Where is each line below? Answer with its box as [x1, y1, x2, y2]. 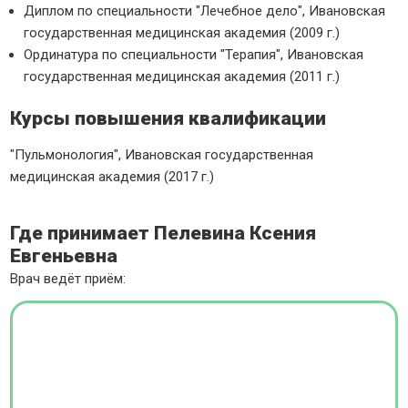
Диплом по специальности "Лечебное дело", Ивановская [24, 2, 386, 19]
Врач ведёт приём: [10, 270, 127, 288]
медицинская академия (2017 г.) [10, 168, 215, 185]
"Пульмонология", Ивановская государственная [10, 147, 314, 163]
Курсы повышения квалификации [10, 107, 327, 129]
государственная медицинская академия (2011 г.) [24, 67, 341, 85]
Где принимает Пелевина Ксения [10, 221, 317, 244]
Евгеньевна [10, 244, 118, 267]
